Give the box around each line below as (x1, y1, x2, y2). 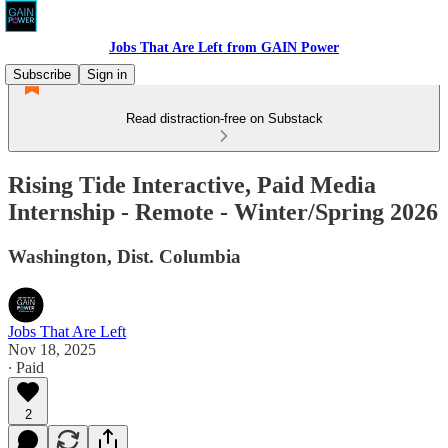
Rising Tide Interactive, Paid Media (8, 171, 376, 198)
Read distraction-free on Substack (125, 111, 323, 126)
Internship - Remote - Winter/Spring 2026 (8, 198, 438, 225)
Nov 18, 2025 (8, 340, 96, 358)
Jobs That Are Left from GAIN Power (109, 40, 339, 55)
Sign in (87, 67, 127, 82)
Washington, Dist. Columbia (8, 245, 241, 267)
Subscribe (13, 67, 71, 82)
